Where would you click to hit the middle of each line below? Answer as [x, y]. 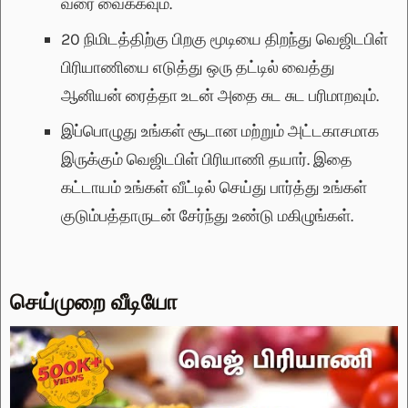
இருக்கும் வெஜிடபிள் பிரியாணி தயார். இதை [207, 160]
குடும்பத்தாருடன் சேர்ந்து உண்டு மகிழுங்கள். [207, 216]
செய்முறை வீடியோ [94, 301]
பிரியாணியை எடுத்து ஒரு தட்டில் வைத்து [198, 68]
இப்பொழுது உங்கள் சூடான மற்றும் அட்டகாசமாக [220, 132]
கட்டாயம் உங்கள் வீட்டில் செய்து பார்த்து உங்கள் [214, 188]
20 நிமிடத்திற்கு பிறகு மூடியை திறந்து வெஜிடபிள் [224, 40]
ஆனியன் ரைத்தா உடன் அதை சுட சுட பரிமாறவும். [220, 96]
